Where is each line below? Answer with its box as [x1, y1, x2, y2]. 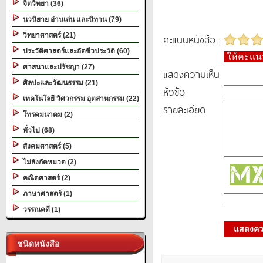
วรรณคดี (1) [19, 205, 60, 214]
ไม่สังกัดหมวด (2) [19, 158, 76, 166]
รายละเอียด [163, 102, 205, 117]
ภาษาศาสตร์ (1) [19, 190, 72, 198]
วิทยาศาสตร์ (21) [19, 31, 76, 39]
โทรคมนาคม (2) [19, 110, 73, 119]
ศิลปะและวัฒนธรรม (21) [19, 79, 98, 87]
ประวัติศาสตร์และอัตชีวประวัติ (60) [19, 47, 130, 55]
